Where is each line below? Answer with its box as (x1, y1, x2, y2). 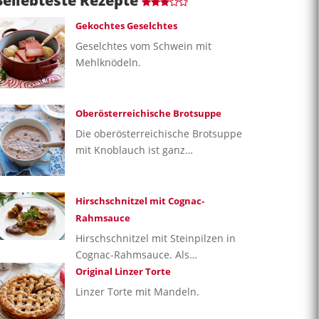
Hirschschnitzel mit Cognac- (75, 194, 204, 207)
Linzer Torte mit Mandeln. (75, 284, 199, 298)
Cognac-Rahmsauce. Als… (75, 247, 197, 261)
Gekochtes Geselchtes (75, 19, 177, 32)
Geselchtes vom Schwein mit (75, 38, 211, 53)
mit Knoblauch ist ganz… (75, 142, 193, 157)
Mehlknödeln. (75, 55, 141, 69)
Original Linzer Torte (75, 264, 171, 278)
